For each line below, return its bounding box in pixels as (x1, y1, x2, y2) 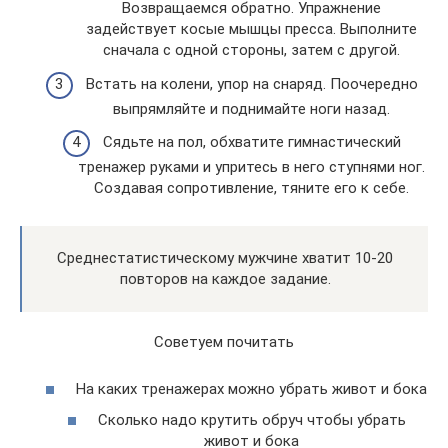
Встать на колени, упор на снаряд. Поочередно (85, 74, 418, 93)
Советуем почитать (154, 333, 294, 352)
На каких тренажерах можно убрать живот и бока (76, 379, 427, 398)
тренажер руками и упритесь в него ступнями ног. (78, 158, 425, 177)
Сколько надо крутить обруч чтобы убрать (97, 411, 406, 430)
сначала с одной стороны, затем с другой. (103, 41, 400, 60)
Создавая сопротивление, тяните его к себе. (94, 179, 409, 198)
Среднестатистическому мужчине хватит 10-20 (57, 249, 393, 268)
